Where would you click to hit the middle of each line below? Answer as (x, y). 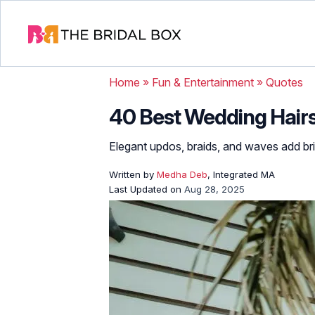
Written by (133, 174)
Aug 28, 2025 (214, 189)
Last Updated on (147, 189)
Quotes (284, 82)
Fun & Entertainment (203, 82)
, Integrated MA (241, 174)
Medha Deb (182, 174)
